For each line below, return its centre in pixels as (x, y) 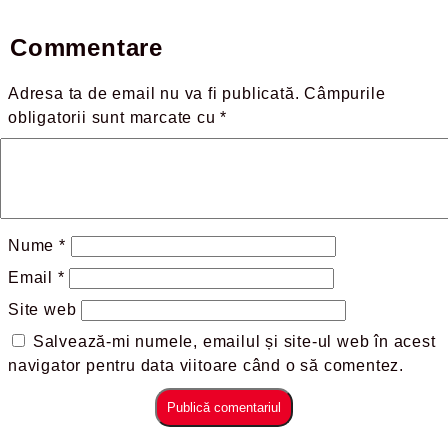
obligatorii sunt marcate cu (114, 117)
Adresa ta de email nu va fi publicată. (154, 93)
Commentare (95, 47)
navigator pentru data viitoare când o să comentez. (206, 365)
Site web (42, 309)
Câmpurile (345, 93)
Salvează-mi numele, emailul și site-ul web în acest (234, 341)
